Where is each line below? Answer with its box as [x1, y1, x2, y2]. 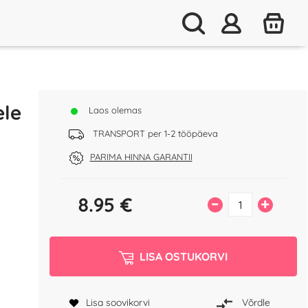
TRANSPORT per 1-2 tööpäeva [89, 128, 218, 139]
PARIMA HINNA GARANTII [89, 151, 192, 162]
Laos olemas [85, 104, 142, 115]
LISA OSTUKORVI [139, 249, 228, 263]
